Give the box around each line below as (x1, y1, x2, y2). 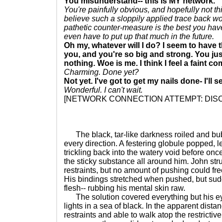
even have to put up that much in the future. (64, 32, 214, 41)
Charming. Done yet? (64, 68, 139, 76)
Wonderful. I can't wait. (64, 86, 143, 94)
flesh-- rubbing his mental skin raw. (64, 184, 185, 192)
